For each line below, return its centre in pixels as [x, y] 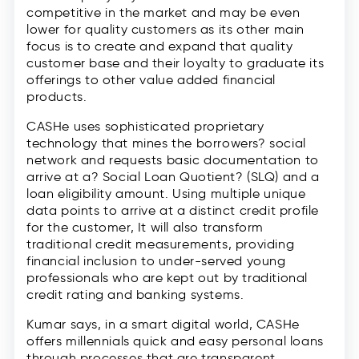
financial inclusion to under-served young [156, 260]
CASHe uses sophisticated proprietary [145, 126]
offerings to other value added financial [151, 79]
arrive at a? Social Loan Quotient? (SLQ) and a [173, 176]
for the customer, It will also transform [145, 227]
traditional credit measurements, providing [161, 244]
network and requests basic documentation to [173, 159]
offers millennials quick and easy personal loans [175, 341]
